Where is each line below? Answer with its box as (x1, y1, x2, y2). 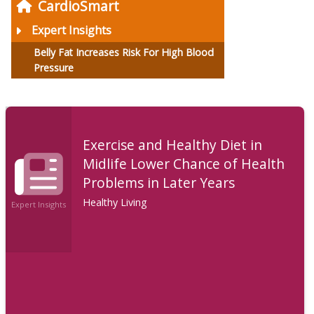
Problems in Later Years (83, 172, 235, 192)
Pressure (34, 61, 74, 75)
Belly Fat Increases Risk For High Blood (34, 46, 214, 60)
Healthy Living (83, 195, 148, 209)
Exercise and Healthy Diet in (83, 135, 263, 154)
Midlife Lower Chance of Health (83, 153, 285, 173)
